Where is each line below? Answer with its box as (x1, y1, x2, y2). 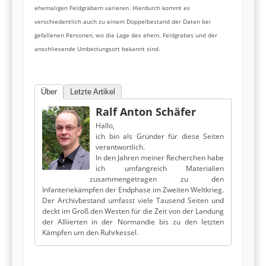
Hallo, (96, 121, 115, 131)
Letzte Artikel (70, 87, 115, 97)
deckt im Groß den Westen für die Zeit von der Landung (42, 206, 224, 217)
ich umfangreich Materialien (96, 163, 224, 174)
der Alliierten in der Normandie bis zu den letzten (42, 217, 224, 227)
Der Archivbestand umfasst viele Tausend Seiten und (42, 195, 224, 206)
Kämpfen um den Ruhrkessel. (42, 227, 138, 238)
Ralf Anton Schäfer (96, 104, 196, 119)
